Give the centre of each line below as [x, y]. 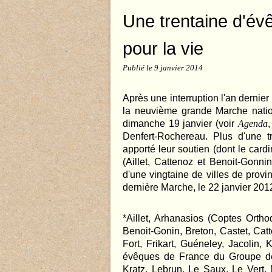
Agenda [253, 124]
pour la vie [163, 48]
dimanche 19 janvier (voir [180, 124]
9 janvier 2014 [178, 68]
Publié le [138, 68]
